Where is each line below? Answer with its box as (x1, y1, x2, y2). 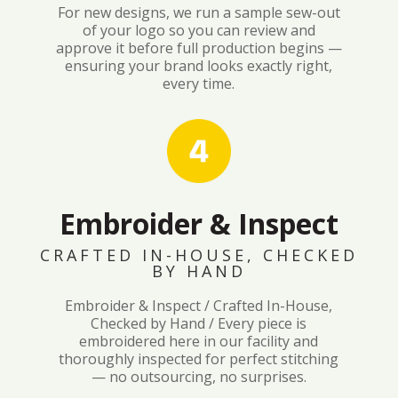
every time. (163, 73, 235, 93)
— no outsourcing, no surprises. (91, 366, 306, 386)
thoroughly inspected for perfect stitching (59, 348, 339, 369)
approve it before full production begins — (55, 37, 342, 58)
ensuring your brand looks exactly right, (65, 55, 333, 76)
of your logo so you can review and (82, 20, 315, 40)
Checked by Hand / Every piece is (91, 313, 307, 333)
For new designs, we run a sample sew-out (57, 2, 340, 22)
